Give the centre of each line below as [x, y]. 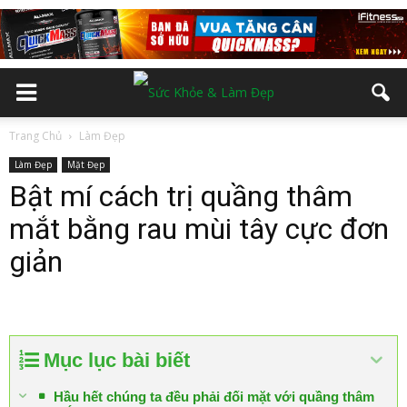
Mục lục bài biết [117, 360]
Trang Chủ [35, 136]
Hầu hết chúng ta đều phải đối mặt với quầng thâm [214, 397]
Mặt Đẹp [86, 164]
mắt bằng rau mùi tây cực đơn [199, 229]
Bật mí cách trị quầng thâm [181, 196]
